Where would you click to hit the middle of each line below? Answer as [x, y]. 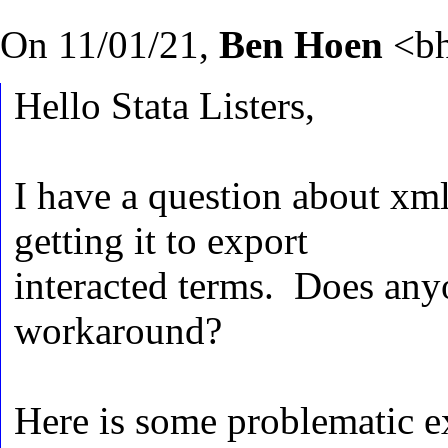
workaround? [118, 330]
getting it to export [161, 240]
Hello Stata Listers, [164, 105]
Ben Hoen [306, 44]
